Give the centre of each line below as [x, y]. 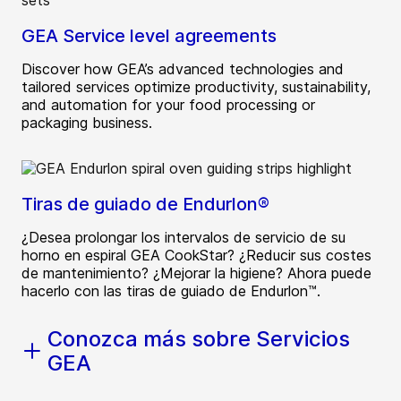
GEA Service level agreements [149, 36]
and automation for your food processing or [168, 105]
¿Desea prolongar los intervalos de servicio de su [183, 238]
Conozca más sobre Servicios [199, 339]
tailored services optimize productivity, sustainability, [196, 87]
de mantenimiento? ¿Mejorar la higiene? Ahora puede [196, 273]
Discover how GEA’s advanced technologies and [183, 69]
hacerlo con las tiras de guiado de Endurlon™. [171, 291]
